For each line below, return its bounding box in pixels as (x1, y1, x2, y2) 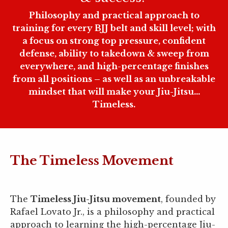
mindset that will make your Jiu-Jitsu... (28, 87, 200, 97)
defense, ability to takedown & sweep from (19, 48, 209, 59)
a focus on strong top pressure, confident (22, 36, 206, 46)
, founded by (161, 194, 216, 204)
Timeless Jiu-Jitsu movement (31, 194, 161, 204)
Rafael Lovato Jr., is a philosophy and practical (10, 207, 215, 217)
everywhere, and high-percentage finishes (19, 61, 209, 71)
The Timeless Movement (10, 153, 174, 168)
